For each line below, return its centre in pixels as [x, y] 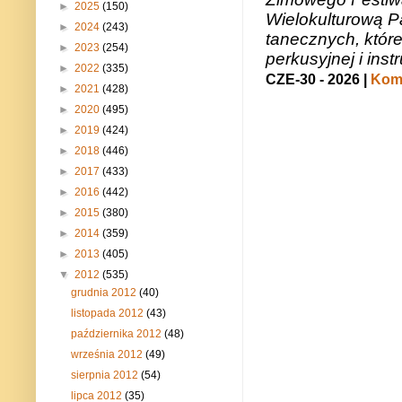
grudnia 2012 [105, 293]
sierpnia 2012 [106, 376]
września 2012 [109, 355]
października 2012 [118, 334]
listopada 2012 [109, 314]
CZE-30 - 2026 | [318, 79]
